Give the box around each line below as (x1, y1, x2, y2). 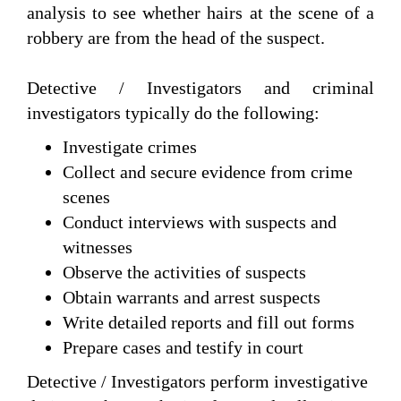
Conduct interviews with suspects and (63, 212, 337, 233)
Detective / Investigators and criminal (27, 78, 374, 98)
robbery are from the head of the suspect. (27, 28, 325, 48)
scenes (63, 187, 110, 208)
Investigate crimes (63, 137, 197, 158)
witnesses (63, 237, 132, 258)
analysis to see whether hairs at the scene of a (27, 3, 374, 23)
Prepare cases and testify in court (63, 337, 303, 358)
